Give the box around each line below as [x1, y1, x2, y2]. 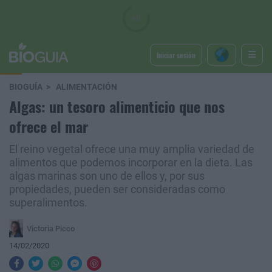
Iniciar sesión [156, 49, 195, 60]
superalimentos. [9, 197, 87, 209]
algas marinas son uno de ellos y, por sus [9, 170, 205, 182]
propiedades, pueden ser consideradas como [9, 183, 225, 195]
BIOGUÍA [9, 82, 42, 92]
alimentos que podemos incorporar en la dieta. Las [9, 157, 253, 169]
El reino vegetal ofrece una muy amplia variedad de [9, 143, 254, 155]
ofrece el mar [9, 115, 88, 137]
